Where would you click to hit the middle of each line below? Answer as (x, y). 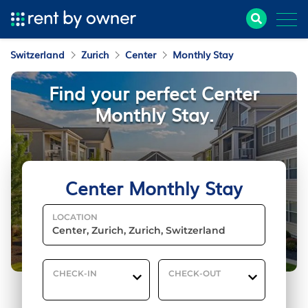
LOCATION (75, 217)
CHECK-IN (75, 273)
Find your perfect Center (154, 92)
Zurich (95, 54)
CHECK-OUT (195, 273)
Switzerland (37, 54)
